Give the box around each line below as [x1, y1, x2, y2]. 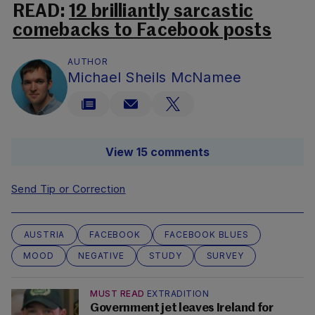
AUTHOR [67, 56, 108, 67]
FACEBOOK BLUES [165, 229, 249, 240]
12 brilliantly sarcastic [69, 4, 254, 22]
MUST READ [90, 288, 145, 300]
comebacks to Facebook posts [13, 22, 272, 41]
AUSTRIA [23, 229, 65, 240]
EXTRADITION [146, 288, 209, 300]
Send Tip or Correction [11, 182, 126, 196]
